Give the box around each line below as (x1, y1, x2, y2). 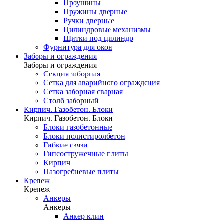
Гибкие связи (43, 141, 88, 149)
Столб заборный (43, 96, 99, 105)
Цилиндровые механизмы (63, 25, 151, 34)
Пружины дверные (63, 7, 127, 16)
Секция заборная (43, 70, 100, 78)
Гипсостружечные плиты (43, 149, 128, 158)
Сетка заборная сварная (43, 87, 123, 96)
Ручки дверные (63, 16, 114, 25)
